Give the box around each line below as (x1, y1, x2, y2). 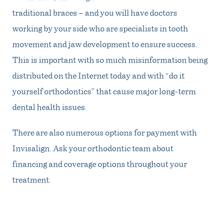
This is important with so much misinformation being (12, 53, 208, 65)
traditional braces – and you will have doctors (12, 6, 177, 18)
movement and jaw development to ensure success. (12, 37, 197, 50)
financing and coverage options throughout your (12, 157, 187, 169)
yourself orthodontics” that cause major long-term (12, 84, 196, 97)
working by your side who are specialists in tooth (12, 22, 188, 34)
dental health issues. (12, 100, 87, 112)
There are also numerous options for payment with (12, 126, 197, 138)
